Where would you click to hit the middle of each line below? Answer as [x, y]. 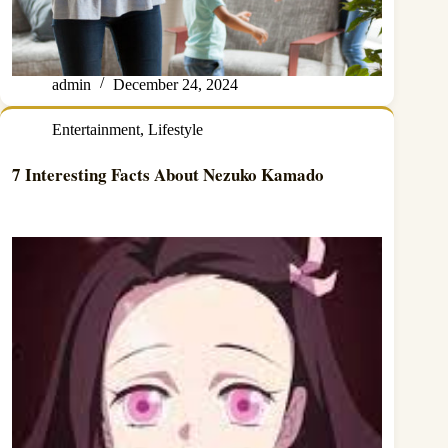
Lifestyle [175, 129]
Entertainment [96, 129]
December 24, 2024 [175, 84]
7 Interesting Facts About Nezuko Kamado [168, 174]
